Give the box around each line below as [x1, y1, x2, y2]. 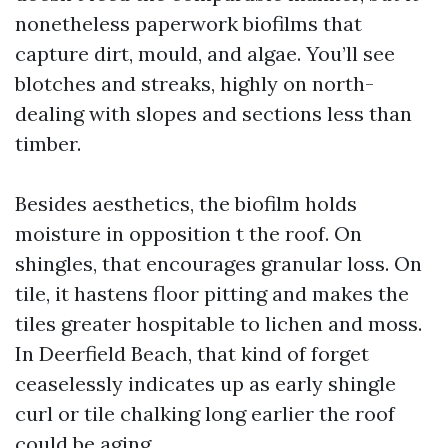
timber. [15, 131, 81, 156]
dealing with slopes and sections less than [15, 101, 412, 126]
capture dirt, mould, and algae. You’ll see [15, 41, 395, 66]
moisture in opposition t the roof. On [15, 221, 362, 246]
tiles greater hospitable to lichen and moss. [15, 311, 422, 336]
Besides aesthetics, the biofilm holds [15, 191, 357, 216]
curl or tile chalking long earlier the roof [15, 401, 395, 426]
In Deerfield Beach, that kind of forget [15, 341, 369, 366]
